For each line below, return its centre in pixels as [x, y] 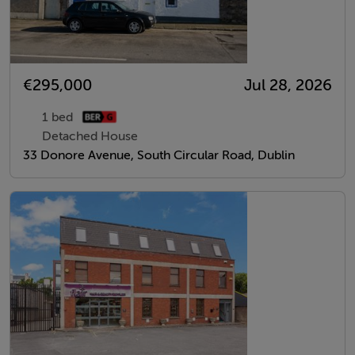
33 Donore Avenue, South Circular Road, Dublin [159, 155]
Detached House [90, 136]
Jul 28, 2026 [288, 85]
